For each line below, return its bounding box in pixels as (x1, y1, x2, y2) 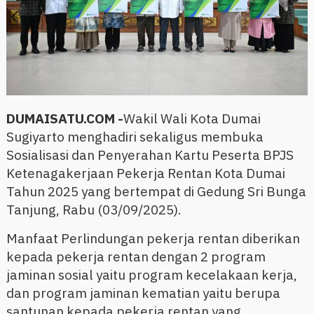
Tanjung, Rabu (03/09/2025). (6, 201, 182, 219)
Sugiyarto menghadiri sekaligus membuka (6, 128, 264, 146)
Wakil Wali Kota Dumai (123, 110, 261, 128)
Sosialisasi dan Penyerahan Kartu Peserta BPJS (6, 146, 294, 164)
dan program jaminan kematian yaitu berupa (6, 285, 280, 302)
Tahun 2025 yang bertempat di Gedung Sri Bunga (6, 183, 306, 200)
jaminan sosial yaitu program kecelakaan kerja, (6, 266, 297, 284)
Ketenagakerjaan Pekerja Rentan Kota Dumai (6, 165, 285, 182)
